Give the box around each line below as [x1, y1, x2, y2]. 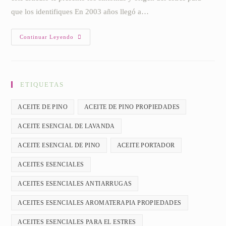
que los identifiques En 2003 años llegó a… [11, 8, 149, 16]
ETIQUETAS [20, 81, 65, 89]
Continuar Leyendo [20, 34, 74, 40]
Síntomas [73, 69, 104, 77]
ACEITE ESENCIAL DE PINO [18, 142, 100, 149]
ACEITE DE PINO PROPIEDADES [84, 103, 180, 111]
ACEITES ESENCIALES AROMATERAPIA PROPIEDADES [18, 199, 182, 207]
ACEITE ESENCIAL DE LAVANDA [18, 123, 115, 130]
